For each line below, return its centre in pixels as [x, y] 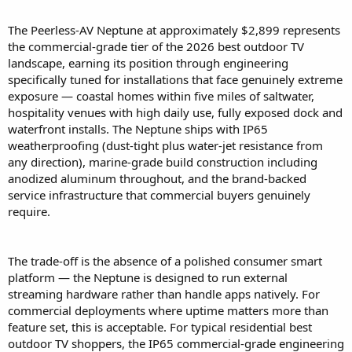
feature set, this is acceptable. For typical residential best [160, 327]
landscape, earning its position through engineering [148, 63]
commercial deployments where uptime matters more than [168, 311]
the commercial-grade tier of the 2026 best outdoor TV [156, 47]
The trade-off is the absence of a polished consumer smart [165, 261]
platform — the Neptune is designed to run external [148, 278]
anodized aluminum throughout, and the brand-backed [157, 179]
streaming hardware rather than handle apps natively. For [164, 294]
